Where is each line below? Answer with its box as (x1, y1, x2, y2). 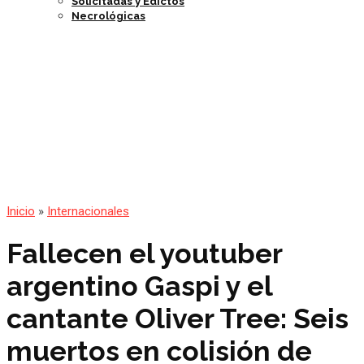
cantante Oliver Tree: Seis (6, 301, 349, 335)
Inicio (6, 204, 35, 219)
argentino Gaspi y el (6, 269, 272, 302)
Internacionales (47, 204, 129, 219)
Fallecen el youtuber (6, 236, 282, 270)
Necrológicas (71, 10, 145, 23)
